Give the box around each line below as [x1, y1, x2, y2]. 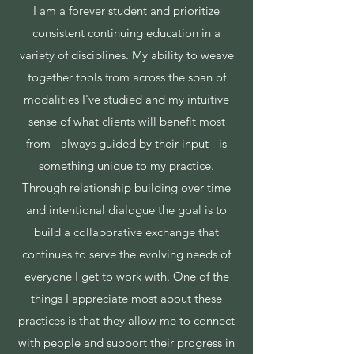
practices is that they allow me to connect [18, 313, 235, 328]
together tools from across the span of [27, 70, 226, 85]
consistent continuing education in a [32, 25, 220, 40]
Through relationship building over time [22, 180, 231, 195]
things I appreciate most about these [31, 291, 222, 306]
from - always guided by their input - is [26, 136, 227, 151]
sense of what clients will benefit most [28, 114, 225, 129]
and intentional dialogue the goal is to [26, 202, 227, 217]
